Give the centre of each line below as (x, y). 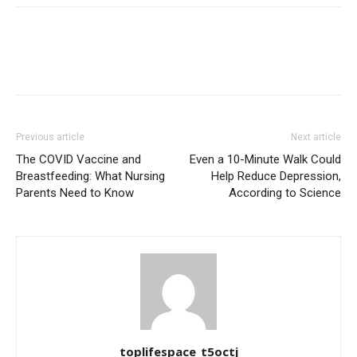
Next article (316, 137)
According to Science (285, 193)
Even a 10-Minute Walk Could (265, 160)
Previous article (50, 137)
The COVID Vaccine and (78, 160)
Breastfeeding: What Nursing (90, 177)
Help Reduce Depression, (276, 177)
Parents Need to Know (76, 193)
